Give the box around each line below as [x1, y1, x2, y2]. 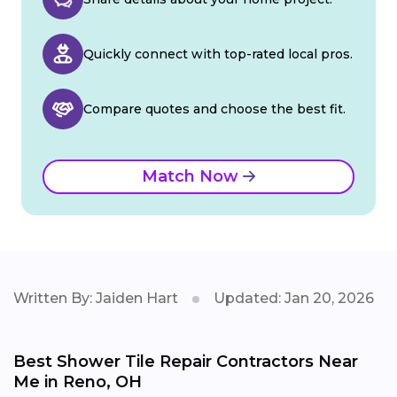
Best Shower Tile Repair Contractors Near [13, 351, 358, 371]
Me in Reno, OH [13, 371, 142, 392]
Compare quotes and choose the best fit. [83, 100, 346, 117]
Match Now [142, 166, 243, 186]
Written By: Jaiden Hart [13, 289, 178, 307]
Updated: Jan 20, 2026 [214, 289, 374, 307]
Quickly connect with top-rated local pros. [83, 45, 353, 62]
